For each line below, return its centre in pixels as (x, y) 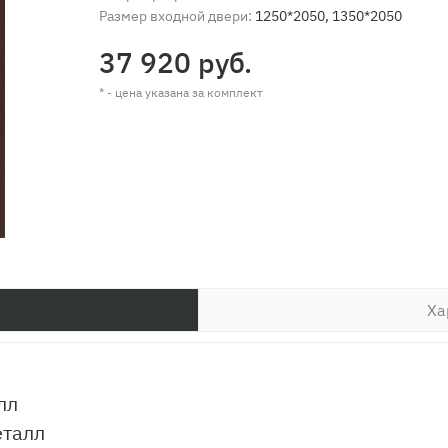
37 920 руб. (175, 62)
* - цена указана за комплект (181, 92)
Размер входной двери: (175, 16)
